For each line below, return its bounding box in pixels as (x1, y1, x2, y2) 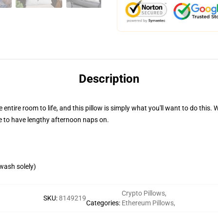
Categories (86, 199, 119, 207)
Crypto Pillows (121, 189, 165, 197)
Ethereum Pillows (121, 199, 174, 207)
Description (79, 72, 139, 86)
